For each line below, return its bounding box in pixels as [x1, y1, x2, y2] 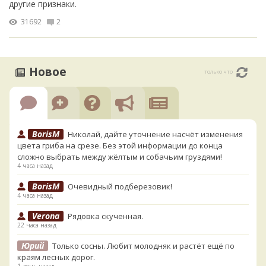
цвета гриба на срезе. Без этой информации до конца [17, 140, 223, 151]
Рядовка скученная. [67, 210, 143, 221]
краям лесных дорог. [17, 251, 95, 262]
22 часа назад [17, 220, 56, 229]
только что [204, 67, 233, 75]
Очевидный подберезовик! [67, 180, 172, 192]
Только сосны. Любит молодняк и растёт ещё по [52, 240, 235, 251]
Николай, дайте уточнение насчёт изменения [67, 128, 243, 140]
